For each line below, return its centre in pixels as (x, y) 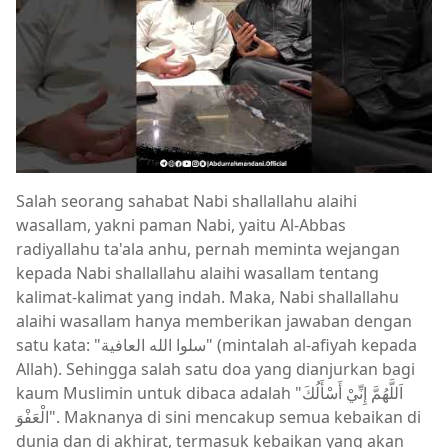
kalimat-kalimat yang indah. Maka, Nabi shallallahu (207, 297)
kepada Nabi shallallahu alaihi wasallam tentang (197, 273)
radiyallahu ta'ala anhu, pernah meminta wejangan (208, 249)
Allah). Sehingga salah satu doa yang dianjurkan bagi (215, 369)
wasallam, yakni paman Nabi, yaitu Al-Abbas (181, 225)
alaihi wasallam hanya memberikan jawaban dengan (214, 321)
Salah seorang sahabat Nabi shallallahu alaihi (186, 201)
